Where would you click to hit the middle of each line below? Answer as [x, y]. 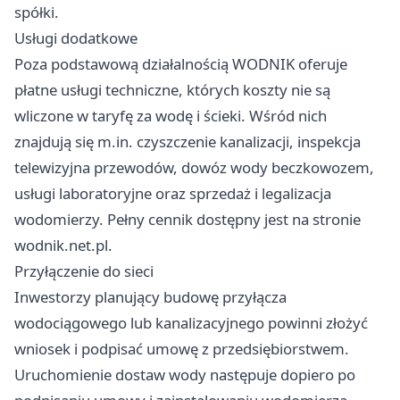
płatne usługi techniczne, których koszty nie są [172, 90]
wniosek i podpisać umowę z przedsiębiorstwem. [182, 349]
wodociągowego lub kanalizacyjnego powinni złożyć [191, 323]
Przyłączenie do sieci [84, 271]
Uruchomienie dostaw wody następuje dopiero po [185, 375]
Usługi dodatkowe [76, 38]
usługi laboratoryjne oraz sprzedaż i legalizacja [173, 194]
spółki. [37, 12]
